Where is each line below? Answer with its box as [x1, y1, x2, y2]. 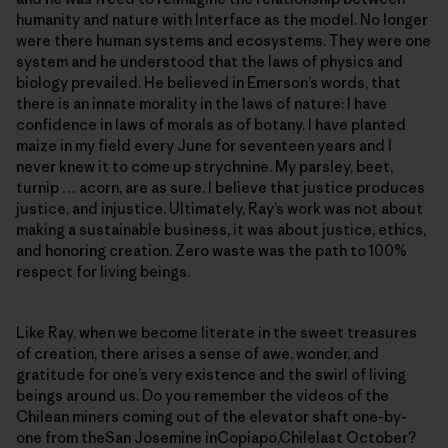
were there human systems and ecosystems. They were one [16, 31, 431, 51]
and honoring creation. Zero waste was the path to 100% [16, 241, 407, 261]
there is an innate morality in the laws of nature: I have [16, 94, 387, 114]
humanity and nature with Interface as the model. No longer [16, 10, 428, 30]
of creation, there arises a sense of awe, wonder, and [16, 344, 379, 364]
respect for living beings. [16, 262, 190, 282]
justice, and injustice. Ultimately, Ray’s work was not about [16, 199, 423, 219]
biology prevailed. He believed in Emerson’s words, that [16, 73, 401, 93]
